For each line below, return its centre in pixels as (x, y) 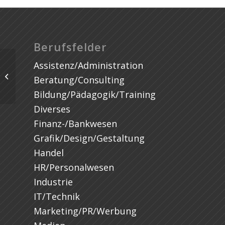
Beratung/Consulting (79, 80)
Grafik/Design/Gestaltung (89, 138)
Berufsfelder (70, 47)
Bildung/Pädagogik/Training (95, 95)
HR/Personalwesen (74, 167)
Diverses (52, 109)
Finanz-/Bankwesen (75, 124)
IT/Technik (57, 197)
